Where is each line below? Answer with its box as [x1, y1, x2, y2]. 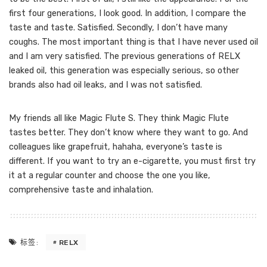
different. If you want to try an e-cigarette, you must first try [9, 156, 256, 166]
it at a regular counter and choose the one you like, [9, 170, 210, 181]
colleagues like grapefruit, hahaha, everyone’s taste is [9, 142, 222, 152]
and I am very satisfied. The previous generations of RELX [9, 51, 240, 61]
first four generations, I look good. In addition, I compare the [9, 8, 246, 18]
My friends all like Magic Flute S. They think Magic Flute [9, 113, 229, 123]
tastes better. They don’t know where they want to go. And [9, 128, 248, 138]
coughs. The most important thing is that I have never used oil [9, 37, 258, 47]
